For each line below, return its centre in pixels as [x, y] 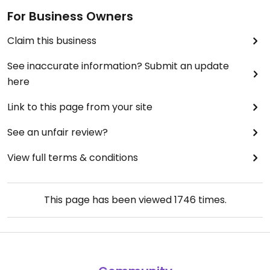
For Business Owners [70, 16]
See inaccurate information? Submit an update [118, 66]
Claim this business [52, 41]
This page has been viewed [109, 200]
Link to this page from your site [80, 107]
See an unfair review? [58, 132]
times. [211, 200]
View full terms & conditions [73, 158]
